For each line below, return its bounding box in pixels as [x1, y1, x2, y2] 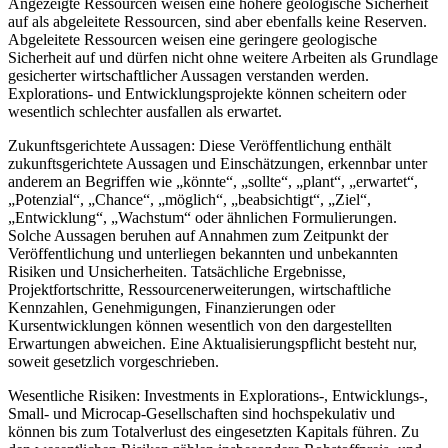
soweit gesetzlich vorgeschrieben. [8, 352, 219, 370]
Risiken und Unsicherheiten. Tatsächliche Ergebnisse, [8, 262, 346, 280]
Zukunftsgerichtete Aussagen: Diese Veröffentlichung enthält [8, 136, 391, 154]
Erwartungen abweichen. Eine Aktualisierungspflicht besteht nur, [8, 334, 417, 352]
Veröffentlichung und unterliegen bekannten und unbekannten [8, 244, 398, 262]
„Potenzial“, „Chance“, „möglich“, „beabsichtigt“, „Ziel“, [8, 190, 371, 208]
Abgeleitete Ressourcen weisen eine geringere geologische [8, 30, 377, 48]
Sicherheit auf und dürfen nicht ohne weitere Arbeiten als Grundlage [8, 48, 438, 66]
